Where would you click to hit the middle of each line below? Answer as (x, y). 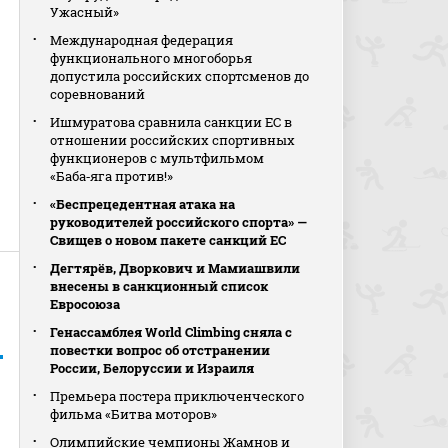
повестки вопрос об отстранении (160, 350)
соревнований (98, 94)
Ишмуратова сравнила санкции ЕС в (171, 122)
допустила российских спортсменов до (180, 76)
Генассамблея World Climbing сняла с (171, 332)
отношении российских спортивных (173, 140)
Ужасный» (85, 12)
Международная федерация (142, 40)
